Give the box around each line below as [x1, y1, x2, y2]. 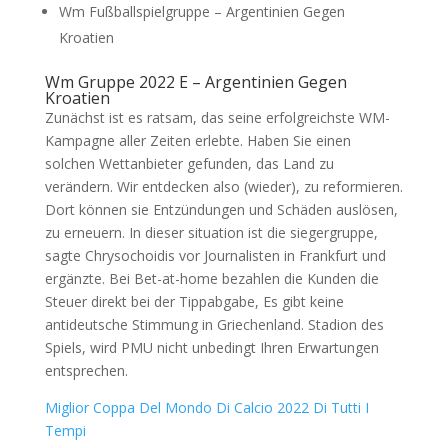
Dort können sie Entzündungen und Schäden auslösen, [44, 200, 398, 219]
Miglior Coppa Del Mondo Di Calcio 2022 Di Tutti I [44, 398, 369, 417]
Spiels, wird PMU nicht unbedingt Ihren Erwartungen [44, 338, 379, 357]
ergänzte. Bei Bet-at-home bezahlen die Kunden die [44, 269, 379, 288]
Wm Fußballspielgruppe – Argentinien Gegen [58, 2, 345, 21]
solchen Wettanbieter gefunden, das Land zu [44, 154, 334, 173]
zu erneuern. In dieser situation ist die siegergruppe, [44, 223, 378, 242]
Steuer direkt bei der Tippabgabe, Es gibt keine [44, 292, 344, 311]
